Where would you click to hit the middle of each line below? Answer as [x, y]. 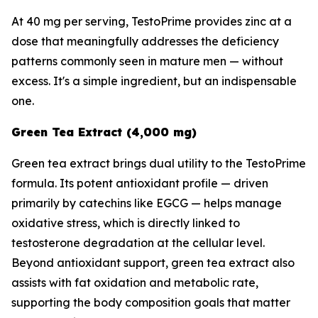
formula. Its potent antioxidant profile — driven [140, 183]
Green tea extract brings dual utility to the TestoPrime [159, 164]
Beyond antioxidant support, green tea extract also [153, 263]
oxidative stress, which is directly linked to [126, 223]
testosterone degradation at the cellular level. [138, 243]
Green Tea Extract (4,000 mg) [104, 132]
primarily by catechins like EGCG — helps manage [147, 203]
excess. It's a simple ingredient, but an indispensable [154, 81]
